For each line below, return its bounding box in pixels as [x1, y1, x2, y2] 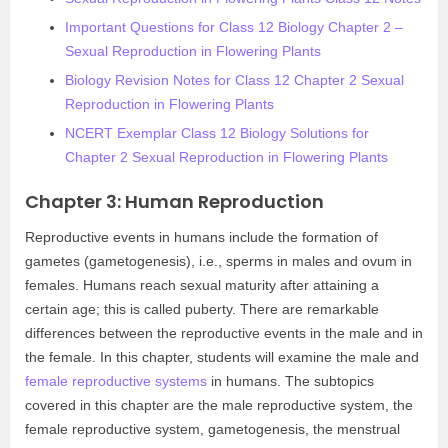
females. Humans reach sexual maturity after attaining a [25, 277, 379, 293]
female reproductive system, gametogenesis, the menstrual [25, 421, 400, 437]
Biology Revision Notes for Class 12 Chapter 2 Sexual [65, 72, 404, 88]
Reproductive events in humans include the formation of [25, 229, 378, 245]
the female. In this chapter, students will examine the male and [25, 349, 419, 365]
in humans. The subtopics [207, 373, 374, 389]
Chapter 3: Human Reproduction [25, 189, 324, 214]
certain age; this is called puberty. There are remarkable [25, 301, 379, 317]
